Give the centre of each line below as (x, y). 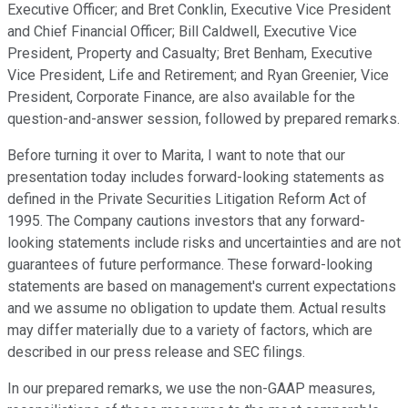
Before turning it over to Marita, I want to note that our (176, 156)
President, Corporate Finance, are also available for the (181, 97)
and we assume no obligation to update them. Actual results (197, 309)
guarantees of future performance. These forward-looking (190, 265)
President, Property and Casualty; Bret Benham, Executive (190, 54)
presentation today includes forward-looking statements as (196, 178)
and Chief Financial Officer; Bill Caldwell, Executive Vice (182, 32)
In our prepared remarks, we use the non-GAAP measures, (191, 389)
